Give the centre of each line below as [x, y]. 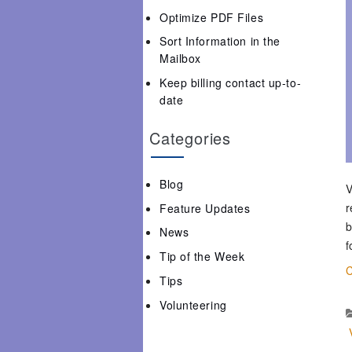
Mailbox [180, 59]
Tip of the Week [202, 257]
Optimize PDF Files [212, 17]
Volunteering [193, 304]
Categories [190, 137]
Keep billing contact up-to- [231, 83]
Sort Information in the [220, 41]
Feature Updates [205, 208]
